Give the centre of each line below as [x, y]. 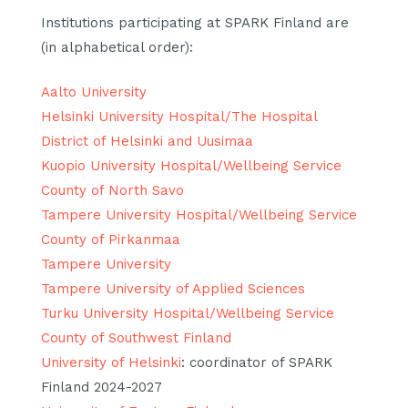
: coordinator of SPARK [257, 363]
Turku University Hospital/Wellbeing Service [188, 314]
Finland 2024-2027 [102, 388]
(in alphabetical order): [117, 47]
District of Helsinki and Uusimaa [147, 142]
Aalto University [94, 92]
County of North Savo [112, 191]
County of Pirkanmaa [111, 240]
